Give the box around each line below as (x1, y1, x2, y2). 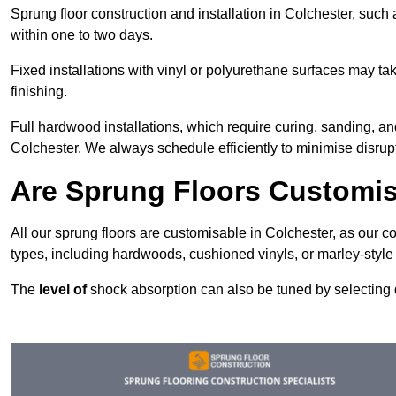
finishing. (11, 83, 67, 99)
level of (39, 281, 87, 297)
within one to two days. (11, 27, 153, 42)
